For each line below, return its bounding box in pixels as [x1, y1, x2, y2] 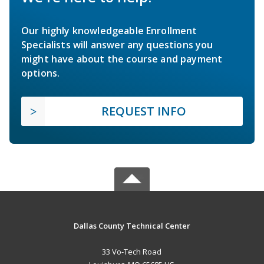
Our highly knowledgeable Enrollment [21, 24, 197, 37]
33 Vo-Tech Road [102, 246, 162, 257]
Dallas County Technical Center [73, 220, 190, 231]
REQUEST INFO [101, 103, 186, 119]
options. [21, 66, 60, 80]
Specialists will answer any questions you [21, 38, 213, 51]
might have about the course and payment [21, 52, 223, 65]
